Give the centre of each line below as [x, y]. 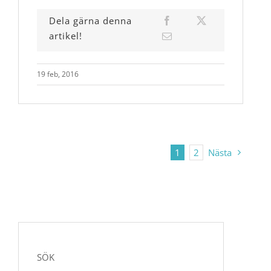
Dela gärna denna [90, 20]
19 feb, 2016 [58, 74]
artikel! [66, 35]
